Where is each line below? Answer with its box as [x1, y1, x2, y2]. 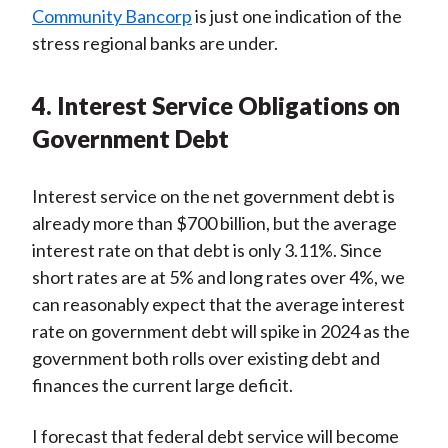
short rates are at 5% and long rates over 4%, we [31, 266, 405, 289]
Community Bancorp [31, 5, 192, 28]
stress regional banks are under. [31, 32, 278, 55]
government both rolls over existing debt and [31, 347, 380, 370]
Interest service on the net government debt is [31, 185, 395, 208]
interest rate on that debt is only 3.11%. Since [31, 239, 382, 262]
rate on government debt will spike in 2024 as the [31, 320, 410, 343]
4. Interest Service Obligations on [31, 91, 400, 121]
